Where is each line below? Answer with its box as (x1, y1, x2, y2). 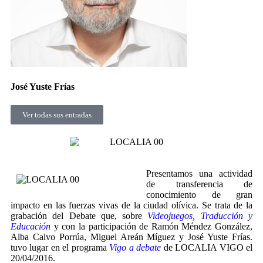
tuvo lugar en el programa (11, 242, 110, 252)
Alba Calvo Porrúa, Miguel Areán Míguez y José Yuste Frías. (11, 231, 252, 242)
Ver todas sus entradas (22, 110, 92, 119)
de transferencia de (146, 178, 252, 189)
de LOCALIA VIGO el (163, 242, 253, 252)
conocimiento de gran (146, 189, 252, 200)
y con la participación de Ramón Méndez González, (50, 221, 252, 231)
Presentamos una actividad (146, 168, 252, 178)
